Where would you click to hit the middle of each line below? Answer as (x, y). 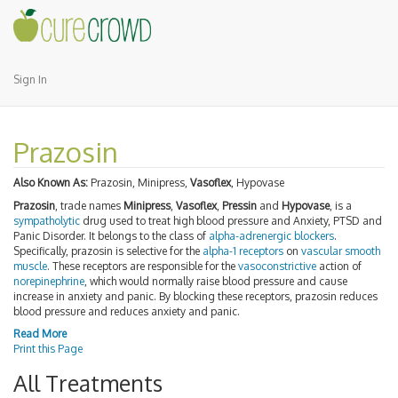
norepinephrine (49, 281)
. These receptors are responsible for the (143, 266)
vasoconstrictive (277, 266)
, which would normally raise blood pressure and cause (216, 281)
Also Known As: (51, 183)
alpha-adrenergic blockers (271, 235)
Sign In (30, 79)
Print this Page (48, 349)
